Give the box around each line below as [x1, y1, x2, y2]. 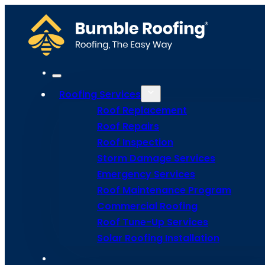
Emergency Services [97, 167, 195, 181]
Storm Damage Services [97, 151, 215, 165]
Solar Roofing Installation [97, 231, 219, 245]
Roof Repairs [97, 119, 159, 133]
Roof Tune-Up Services [97, 215, 208, 229]
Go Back [43, 140, 82, 152]
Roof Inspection [97, 135, 173, 149]
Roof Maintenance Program [97, 183, 231, 197]
